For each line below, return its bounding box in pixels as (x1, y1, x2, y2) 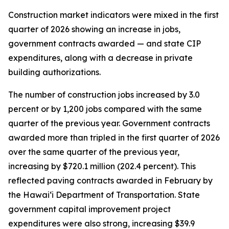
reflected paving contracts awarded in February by (8, 175, 213, 186)
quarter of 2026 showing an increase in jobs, (8, 24, 180, 34)
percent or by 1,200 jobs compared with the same (8, 104, 202, 114)
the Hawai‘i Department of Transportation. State (8, 190, 200, 200)
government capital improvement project (8, 204, 171, 214)
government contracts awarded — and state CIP (8, 38, 201, 49)
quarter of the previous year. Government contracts (8, 118, 210, 128)
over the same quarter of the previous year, (8, 147, 179, 157)
